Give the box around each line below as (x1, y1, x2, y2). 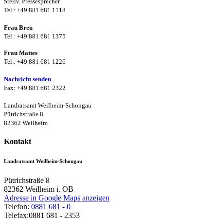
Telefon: (4, 202, 31, 211)
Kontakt (4, 137, 31, 146)
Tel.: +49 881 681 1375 (4, 32, 66, 40)
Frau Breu (4, 23, 33, 31)
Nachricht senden (4, 75, 51, 83)
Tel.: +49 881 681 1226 (4, 57, 66, 65)
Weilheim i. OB (25, 185, 73, 194)
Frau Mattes (4, 49, 37, 56)
